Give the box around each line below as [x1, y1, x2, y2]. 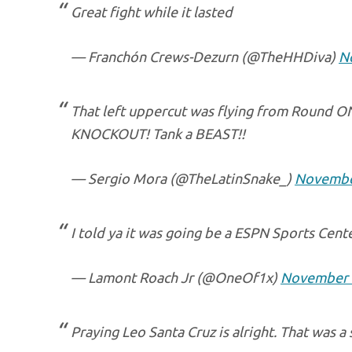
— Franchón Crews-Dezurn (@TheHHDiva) [71, 49, 339, 64]
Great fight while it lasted [71, 4, 233, 20]
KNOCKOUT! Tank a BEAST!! [71, 126, 245, 141]
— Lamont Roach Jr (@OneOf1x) [71, 269, 280, 285]
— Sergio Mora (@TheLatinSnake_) [71, 170, 295, 186]
